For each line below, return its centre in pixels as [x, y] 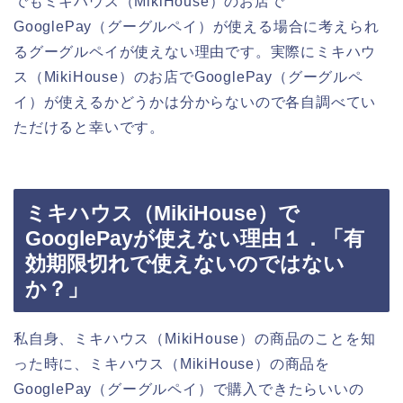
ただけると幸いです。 [89, 127]
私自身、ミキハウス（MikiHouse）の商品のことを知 [195, 339]
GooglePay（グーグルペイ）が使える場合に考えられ [197, 26]
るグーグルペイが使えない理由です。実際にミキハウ [195, 51]
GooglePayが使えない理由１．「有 [195, 239]
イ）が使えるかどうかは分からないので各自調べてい [195, 102]
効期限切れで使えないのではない [185, 264]
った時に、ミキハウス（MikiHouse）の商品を [172, 364]
